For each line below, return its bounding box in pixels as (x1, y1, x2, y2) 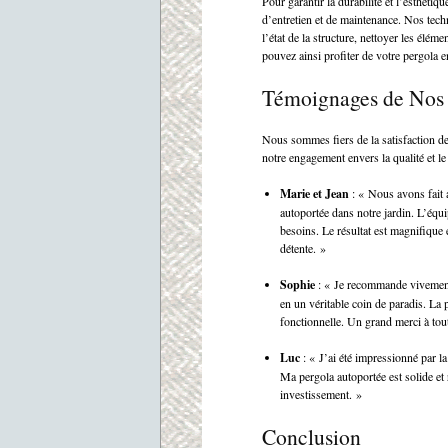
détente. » (280, 240, 326, 257)
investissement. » (280, 386, 362, 403)
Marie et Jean (280, 185, 349, 203)
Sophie (280, 276, 315, 294)
